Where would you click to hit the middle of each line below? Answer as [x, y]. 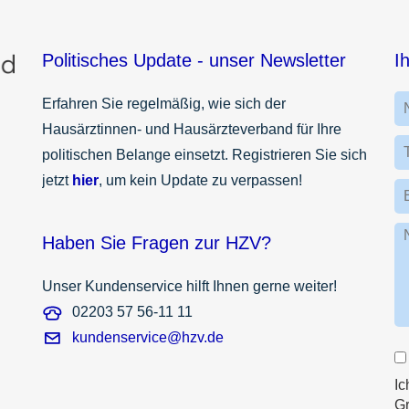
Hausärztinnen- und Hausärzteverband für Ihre [192, 129]
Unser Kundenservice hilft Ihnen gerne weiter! [189, 286]
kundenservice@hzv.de [148, 337]
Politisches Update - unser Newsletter [194, 60]
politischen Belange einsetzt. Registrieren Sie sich [204, 154]
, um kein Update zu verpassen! [200, 180]
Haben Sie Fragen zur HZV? [157, 242]
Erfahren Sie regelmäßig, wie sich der [164, 103]
